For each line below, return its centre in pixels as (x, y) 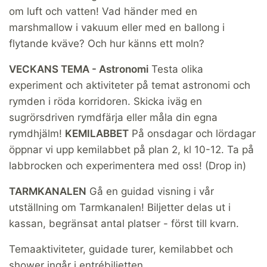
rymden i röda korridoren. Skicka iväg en (105, 101)
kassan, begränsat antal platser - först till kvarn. (124, 223)
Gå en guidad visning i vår (150, 191)
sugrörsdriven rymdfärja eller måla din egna (113, 117)
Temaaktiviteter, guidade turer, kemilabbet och (121, 249)
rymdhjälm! (37, 133)
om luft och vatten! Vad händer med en (103, 11)
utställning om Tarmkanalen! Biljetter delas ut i (120, 207)
